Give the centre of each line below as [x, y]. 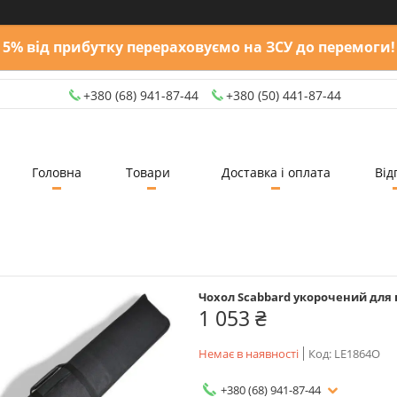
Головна [56, 172]
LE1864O [357, 353]
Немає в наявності [249, 353]
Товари [148, 172]
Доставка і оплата [276, 172]
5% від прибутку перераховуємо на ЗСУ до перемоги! [198, 47]
